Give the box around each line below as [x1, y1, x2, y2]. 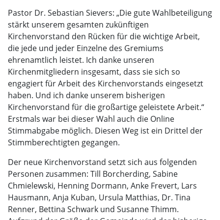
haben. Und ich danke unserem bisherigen [8, 90, 165, 101]
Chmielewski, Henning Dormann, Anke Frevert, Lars [8, 180, 197, 191]
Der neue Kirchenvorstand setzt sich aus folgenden [8, 157, 197, 167]
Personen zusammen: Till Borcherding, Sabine [8, 168, 178, 179]
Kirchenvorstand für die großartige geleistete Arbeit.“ [8, 102, 204, 112]
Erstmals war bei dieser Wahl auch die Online [8, 113, 174, 124]
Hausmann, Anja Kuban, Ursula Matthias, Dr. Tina [8, 192, 191, 203]
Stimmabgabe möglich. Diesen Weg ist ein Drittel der [8, 125, 203, 136]
